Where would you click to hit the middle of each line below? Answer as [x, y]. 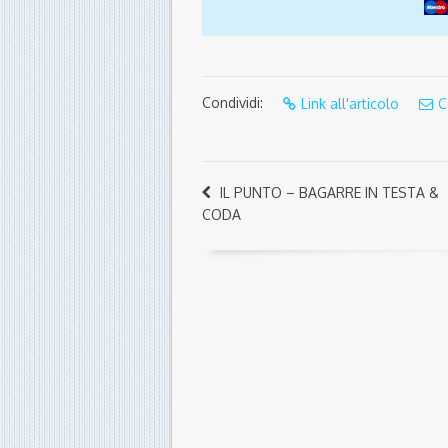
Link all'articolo [350, 104]
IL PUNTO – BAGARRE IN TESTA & [329, 193]
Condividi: [232, 103]
